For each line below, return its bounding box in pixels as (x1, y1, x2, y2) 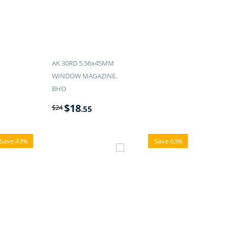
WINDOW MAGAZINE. (51, 71, 117, 81)
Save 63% (154, 136, 183, 146)
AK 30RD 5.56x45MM (51, 59, 114, 68)
